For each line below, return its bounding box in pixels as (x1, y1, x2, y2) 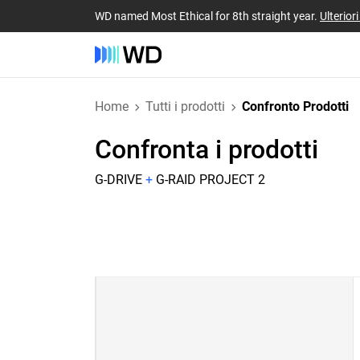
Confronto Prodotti (242, 99, 349, 114)
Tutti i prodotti (145, 99, 225, 114)
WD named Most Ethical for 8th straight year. (95, 9, 320, 22)
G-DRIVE (95, 172, 142, 187)
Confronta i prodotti (95, 134, 318, 165)
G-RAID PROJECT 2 (156, 172, 265, 187)
